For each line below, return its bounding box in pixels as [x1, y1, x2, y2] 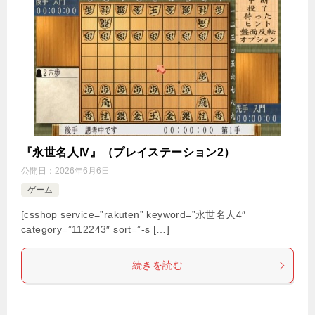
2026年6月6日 [55, 166, 110, 176]
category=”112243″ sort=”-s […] [21, 224, 169, 236]
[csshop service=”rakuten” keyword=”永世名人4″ [21, 209, 246, 221]
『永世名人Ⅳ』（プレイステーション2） [21, 146, 236, 159]
